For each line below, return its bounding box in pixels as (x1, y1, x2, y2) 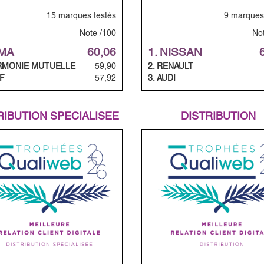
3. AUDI (148, 73, 176, 83)
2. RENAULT (148, 61, 193, 71)
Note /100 (80, 28, 116, 38)
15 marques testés (47, 11, 116, 21)
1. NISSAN (148, 46, 202, 59)
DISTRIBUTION (180, 110, 256, 123)
